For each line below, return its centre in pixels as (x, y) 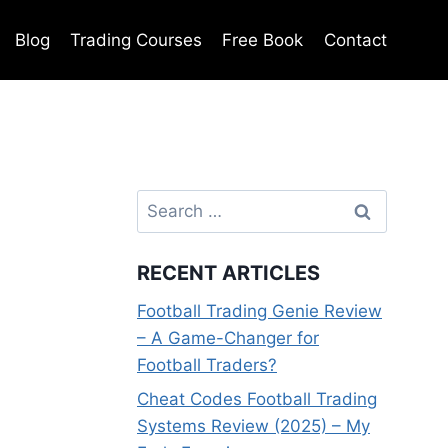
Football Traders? (207, 365)
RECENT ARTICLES (228, 273)
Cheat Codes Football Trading (257, 398)
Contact (355, 39)
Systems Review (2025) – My (253, 425)
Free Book (263, 39)
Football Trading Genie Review (259, 311)
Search (164, 202)
